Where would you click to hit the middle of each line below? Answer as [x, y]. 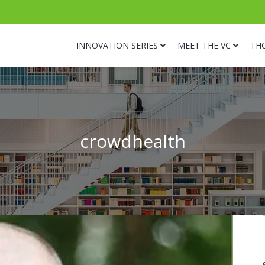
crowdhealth [132, 141]
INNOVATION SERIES [117, 45]
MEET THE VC [204, 45]
